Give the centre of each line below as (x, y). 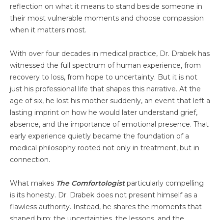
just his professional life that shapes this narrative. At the (105, 89)
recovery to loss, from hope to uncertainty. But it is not (104, 77)
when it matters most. (48, 30)
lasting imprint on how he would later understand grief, (104, 112)
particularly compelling (164, 183)
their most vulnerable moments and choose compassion (107, 18)
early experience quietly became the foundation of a (99, 136)
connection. (30, 159)
